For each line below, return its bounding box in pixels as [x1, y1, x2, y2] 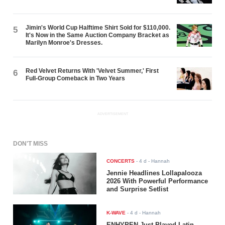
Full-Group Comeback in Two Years [26, 75, 126, 82]
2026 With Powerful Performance [106, 177, 208, 185]
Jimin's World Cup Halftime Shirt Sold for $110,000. [26, 24, 171, 32]
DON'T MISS [13, 140, 48, 147]
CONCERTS [106, 158, 135, 164]
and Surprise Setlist [106, 185, 169, 193]
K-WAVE [106, 209, 126, 215]
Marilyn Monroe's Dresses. [26, 39, 103, 47]
